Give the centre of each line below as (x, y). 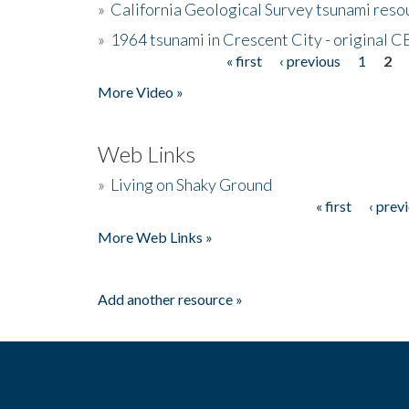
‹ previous (309, 60)
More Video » (141, 91)
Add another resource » (170, 299)
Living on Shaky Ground (191, 184)
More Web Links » (155, 236)
